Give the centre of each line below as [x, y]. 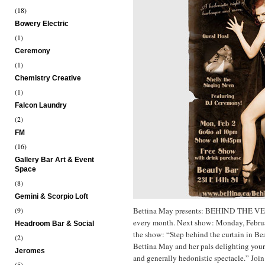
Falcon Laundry [41, 105]
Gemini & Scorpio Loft [51, 196]
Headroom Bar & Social [54, 224]
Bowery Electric [42, 24]
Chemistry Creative [48, 78]
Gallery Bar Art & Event [54, 160]
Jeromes [30, 251]
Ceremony [33, 51]
